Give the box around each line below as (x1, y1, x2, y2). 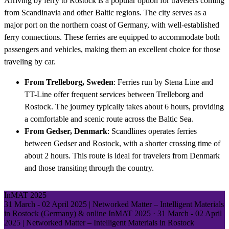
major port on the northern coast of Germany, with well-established (4, 20, 219, 30)
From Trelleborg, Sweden (25, 78, 113, 87)
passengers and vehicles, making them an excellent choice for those (4, 45, 220, 54)
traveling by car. (4, 57, 56, 66)
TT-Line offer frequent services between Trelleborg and (25, 90, 203, 99)
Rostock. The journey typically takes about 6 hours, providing (25, 102, 224, 111)
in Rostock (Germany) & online (4, 209, 108, 218)
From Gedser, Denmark (25, 127, 107, 136)
